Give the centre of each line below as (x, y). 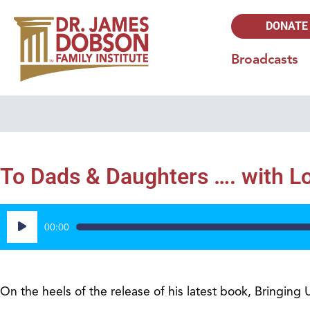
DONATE (287, 26)
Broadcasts (265, 60)
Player (22, 236)
